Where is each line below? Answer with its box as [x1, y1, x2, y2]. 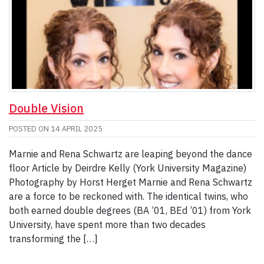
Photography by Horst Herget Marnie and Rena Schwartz [9, 176, 252, 189]
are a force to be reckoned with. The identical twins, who [9, 190, 248, 203]
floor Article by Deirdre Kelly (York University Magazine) [9, 162, 246, 174]
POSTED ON [9, 124, 51, 134]
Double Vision [9, 100, 84, 117]
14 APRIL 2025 [51, 124, 103, 134]
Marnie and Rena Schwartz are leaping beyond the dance [9, 148, 252, 160]
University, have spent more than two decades [9, 219, 206, 231]
